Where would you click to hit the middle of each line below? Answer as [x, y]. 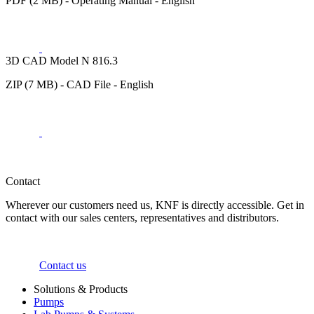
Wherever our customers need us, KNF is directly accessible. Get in [155, 205]
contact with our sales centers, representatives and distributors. [142, 217]
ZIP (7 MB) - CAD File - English [80, 84]
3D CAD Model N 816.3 [62, 60]
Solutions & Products [81, 289]
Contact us [63, 265]
